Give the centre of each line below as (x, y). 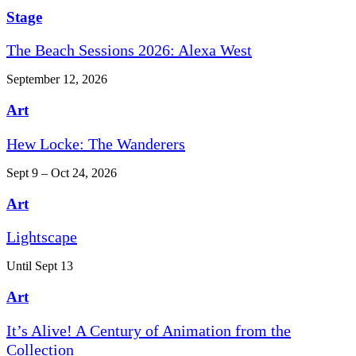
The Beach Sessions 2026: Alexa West (129, 50)
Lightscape (42, 237)
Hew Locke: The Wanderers (96, 143)
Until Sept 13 (40, 266)
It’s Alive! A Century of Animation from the (149, 330)
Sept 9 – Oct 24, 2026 (62, 172)
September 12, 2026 (57, 79)
